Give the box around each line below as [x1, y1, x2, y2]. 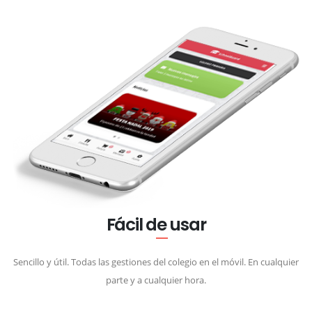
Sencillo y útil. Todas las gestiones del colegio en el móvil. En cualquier [13, 255, 299, 268]
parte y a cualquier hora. [106, 273, 206, 286]
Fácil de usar [106, 212, 206, 237]
